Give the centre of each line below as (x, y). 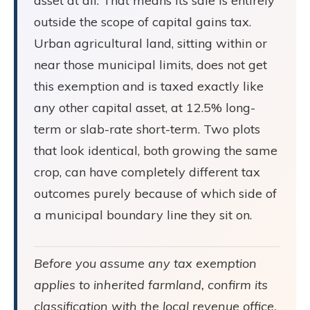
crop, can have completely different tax (147, 172)
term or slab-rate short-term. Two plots (147, 129)
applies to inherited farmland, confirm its (151, 284)
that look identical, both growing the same (156, 150)
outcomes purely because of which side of (155, 193)
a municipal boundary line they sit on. (143, 215)
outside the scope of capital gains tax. (143, 21)
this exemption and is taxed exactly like (149, 86)
